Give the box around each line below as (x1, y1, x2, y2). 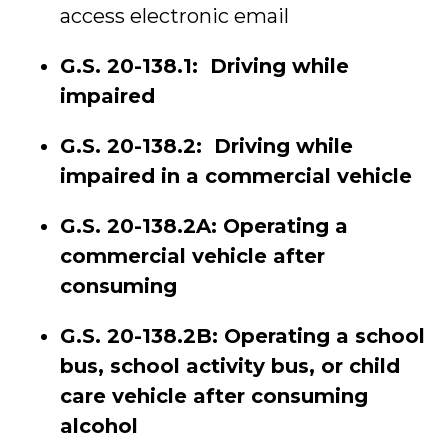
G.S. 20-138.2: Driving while (60, 134, 353, 158)
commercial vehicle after (60, 244, 325, 268)
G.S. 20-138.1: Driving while (60, 54, 349, 78)
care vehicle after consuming (60, 384, 368, 408)
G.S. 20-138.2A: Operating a (60, 214, 348, 238)
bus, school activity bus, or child (60, 354, 400, 378)
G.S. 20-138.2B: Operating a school (60, 324, 425, 348)
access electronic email (60, 4, 289, 28)
